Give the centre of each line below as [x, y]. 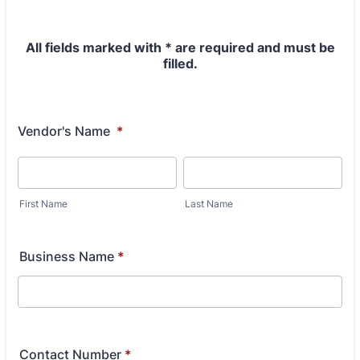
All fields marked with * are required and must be [180, 47]
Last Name [209, 204]
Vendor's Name [65, 131]
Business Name [67, 256]
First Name [43, 204]
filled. [180, 63]
